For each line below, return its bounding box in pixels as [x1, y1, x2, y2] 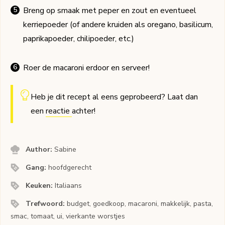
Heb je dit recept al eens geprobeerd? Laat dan [30, 91, 198, 103]
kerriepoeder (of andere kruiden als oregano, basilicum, [23, 19, 213, 31]
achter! [71, 105, 95, 117]
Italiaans [55, 181, 82, 191]
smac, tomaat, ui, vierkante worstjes [11, 211, 125, 221]
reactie [45, 105, 72, 117]
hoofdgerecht [48, 163, 92, 173]
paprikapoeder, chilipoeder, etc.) [23, 33, 134, 45]
